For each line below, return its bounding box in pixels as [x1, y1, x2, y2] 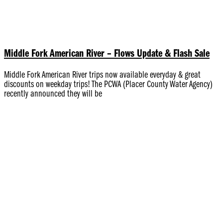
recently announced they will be [4, 90, 102, 100]
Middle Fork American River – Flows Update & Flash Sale [4, 48, 210, 60]
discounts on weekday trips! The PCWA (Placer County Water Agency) [4, 80, 213, 90]
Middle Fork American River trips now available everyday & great [4, 71, 201, 81]
